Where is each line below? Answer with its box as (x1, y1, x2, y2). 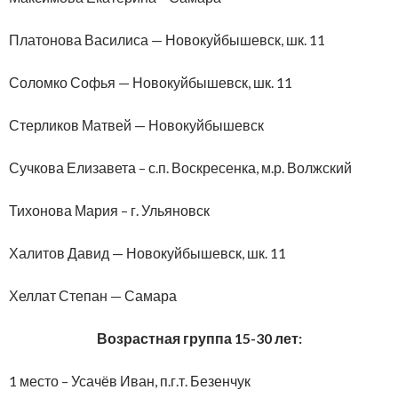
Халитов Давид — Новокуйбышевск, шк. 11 (9, 243, 286, 261)
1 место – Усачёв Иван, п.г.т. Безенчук (9, 371, 251, 389)
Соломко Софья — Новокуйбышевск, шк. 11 (9, 73, 292, 91)
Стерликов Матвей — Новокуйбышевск (9, 115, 264, 133)
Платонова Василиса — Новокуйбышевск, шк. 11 (9, 30, 325, 48)
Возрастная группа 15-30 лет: (96, 329, 302, 346)
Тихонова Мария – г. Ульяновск (9, 201, 210, 219)
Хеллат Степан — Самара (9, 286, 177, 304)
